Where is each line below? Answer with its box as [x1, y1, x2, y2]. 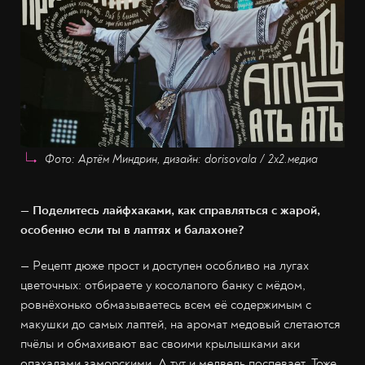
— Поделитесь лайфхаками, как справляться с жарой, [20, 202, 320, 219]
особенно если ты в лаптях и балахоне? [20, 222, 244, 239]
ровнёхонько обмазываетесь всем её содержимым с [20, 297, 311, 314]
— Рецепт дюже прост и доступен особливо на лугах [20, 257, 309, 275]
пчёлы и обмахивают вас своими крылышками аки [20, 336, 300, 353]
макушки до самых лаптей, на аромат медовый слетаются [20, 316, 341, 333]
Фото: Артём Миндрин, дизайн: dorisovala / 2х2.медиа [45, 152, 318, 167]
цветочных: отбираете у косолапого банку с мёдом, [20, 277, 306, 294]
